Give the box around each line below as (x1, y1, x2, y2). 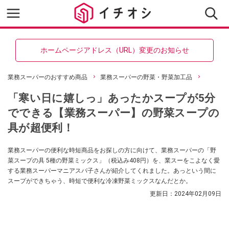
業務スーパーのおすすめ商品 (8, 74, 87, 81)
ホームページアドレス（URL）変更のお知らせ (40, 46, 189, 54)
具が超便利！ (8, 121, 74, 134)
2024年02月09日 (174, 190, 221, 197)
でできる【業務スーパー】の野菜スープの (8, 106, 220, 119)
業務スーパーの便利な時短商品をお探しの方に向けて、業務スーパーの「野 (8, 147, 216, 154)
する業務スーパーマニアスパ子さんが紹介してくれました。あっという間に (8, 167, 216, 174)
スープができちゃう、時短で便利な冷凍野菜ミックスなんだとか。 (8, 177, 192, 185)
